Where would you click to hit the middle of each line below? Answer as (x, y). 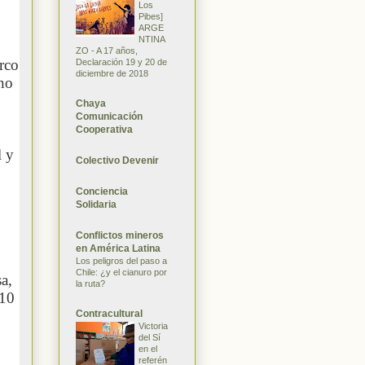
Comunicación (109, 116)
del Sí (150, 337)
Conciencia (102, 191)
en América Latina (118, 248)
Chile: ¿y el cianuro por (121, 272)
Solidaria (96, 204)
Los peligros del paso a (121, 260)
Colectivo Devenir (117, 160)
